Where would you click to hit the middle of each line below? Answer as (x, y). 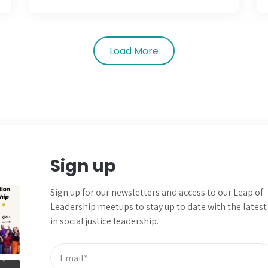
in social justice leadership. (104, 221)
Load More (134, 51)
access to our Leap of (221, 193)
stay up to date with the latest (205, 207)
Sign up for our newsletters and (115, 193)
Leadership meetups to (97, 207)
